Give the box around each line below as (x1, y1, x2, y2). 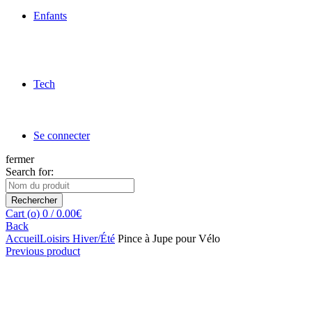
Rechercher (11, 195, 57, 205)
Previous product (6, 245, 80, 257)
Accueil (6, 233, 40, 244)
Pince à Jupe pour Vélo (115, 233, 220, 244)
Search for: (6, 166, 54, 178)
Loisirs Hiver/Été (40, 233, 115, 244)
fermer (6, 153, 34, 165)
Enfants (33, 10, 67, 22)
